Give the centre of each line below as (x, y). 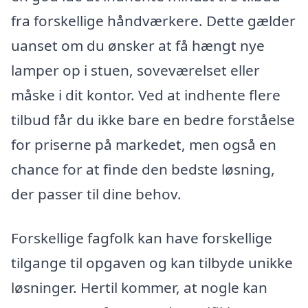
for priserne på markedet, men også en (144, 145)
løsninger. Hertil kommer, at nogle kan (139, 287)
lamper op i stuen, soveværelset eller (135, 70)
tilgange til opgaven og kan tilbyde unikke (152, 262)
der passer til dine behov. (96, 194)
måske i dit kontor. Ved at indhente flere (146, 95)
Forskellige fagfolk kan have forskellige (142, 238)
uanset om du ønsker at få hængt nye (138, 46)
